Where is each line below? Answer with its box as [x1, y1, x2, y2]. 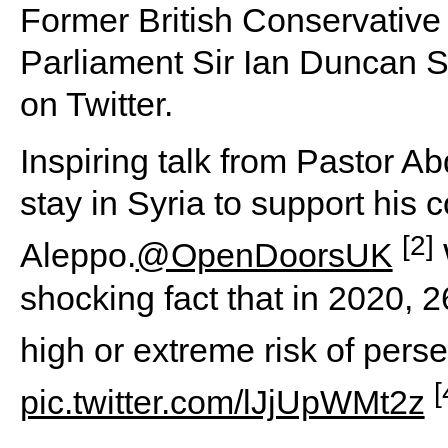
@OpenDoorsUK [135, 236, 393, 275]
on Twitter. [19, 85, 173, 124]
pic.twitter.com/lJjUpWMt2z [19, 383, 425, 422]
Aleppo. [19, 236, 136, 275]
